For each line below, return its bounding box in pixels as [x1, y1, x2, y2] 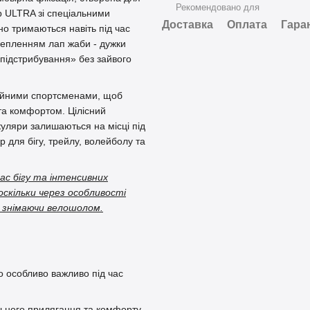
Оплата [227, 19, 267, 30]
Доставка [162, 19, 213, 30]
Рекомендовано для [176, 2, 259, 12]
